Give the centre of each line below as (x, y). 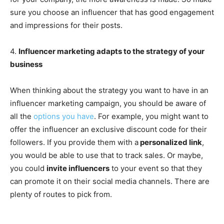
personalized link (170, 142)
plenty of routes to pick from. (61, 194)
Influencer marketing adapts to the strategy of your (111, 51)
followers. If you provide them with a (74, 142)
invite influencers (78, 168)
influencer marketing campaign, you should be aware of (108, 103)
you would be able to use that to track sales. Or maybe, (106, 155)
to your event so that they (156, 168)
